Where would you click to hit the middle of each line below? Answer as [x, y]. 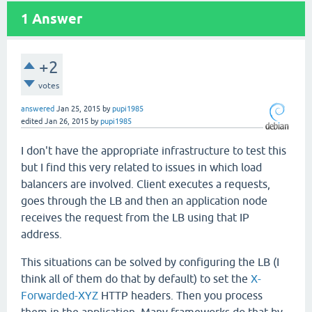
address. [41, 234]
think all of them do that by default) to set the [136, 279]
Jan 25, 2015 [78, 109]
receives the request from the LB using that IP [135, 217]
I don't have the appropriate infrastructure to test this [154, 150]
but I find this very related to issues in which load [141, 167]
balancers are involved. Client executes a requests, [146, 184]
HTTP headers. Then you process [180, 295]
